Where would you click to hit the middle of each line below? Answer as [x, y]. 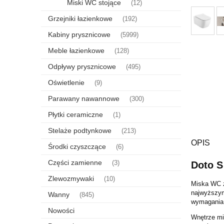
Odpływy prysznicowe [82, 66]
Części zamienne [75, 162]
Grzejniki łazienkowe [80, 18]
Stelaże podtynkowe [80, 130]
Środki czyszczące [77, 146]
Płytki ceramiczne [75, 114]
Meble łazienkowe [76, 50]
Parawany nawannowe [84, 98]
